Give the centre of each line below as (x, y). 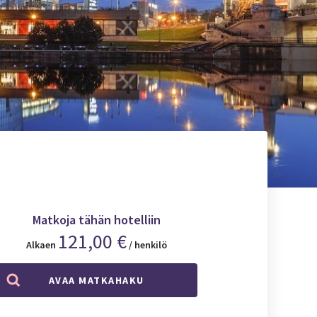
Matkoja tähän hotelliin (96, 219)
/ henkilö (148, 244)
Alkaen (41, 244)
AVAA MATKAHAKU (96, 280)
